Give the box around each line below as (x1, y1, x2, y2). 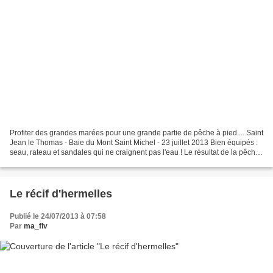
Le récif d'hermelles (10, 187, 112, 200)
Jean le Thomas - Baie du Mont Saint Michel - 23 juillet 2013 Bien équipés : (10, 138, 258, 147)
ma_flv (24, 221, 48, 230)
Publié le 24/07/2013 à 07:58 (10, 211, 106, 221)
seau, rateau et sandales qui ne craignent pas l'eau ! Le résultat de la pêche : (10, 147, 263, 157)
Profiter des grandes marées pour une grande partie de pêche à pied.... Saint (10, 128, 263, 137)
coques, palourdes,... (10, 157, 79, 166)
